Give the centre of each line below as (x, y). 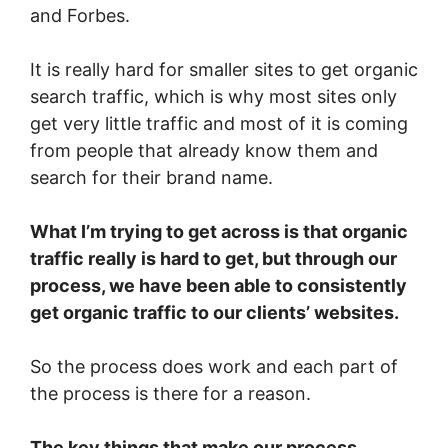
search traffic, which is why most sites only (213, 97)
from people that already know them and (204, 151)
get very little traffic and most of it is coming (219, 124)
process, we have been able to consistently (218, 286)
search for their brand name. (151, 178)
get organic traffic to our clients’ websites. (214, 313)
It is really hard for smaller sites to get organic (224, 70)
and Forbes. (80, 16)
